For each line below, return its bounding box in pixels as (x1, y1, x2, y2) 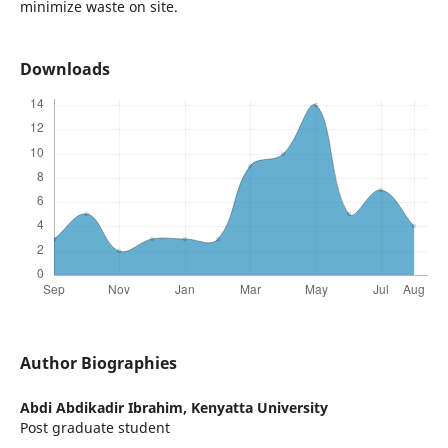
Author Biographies (19, 352, 177, 375)
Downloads (19, 58, 110, 81)
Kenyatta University (190, 398, 328, 418)
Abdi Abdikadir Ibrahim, (19, 398, 191, 418)
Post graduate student (19, 418, 170, 438)
